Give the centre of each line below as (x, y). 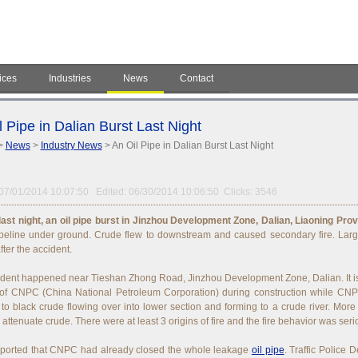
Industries (70, 78)
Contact (196, 78)
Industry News (71, 145)
